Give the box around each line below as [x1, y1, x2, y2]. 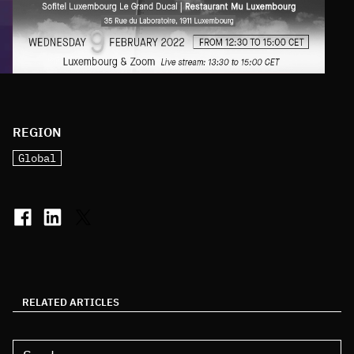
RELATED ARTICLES [22, 296, 119, 310]
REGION [13, 124, 62, 141]
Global [18, 151, 56, 166]
